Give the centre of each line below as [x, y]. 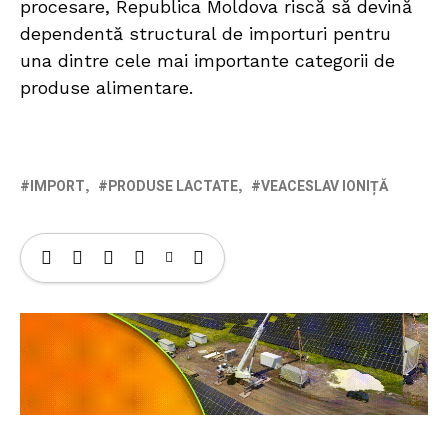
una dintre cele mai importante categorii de [207, 61]
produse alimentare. [106, 88]
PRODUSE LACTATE [173, 187]
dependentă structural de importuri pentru [205, 34]
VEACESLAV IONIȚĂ [324, 187]
